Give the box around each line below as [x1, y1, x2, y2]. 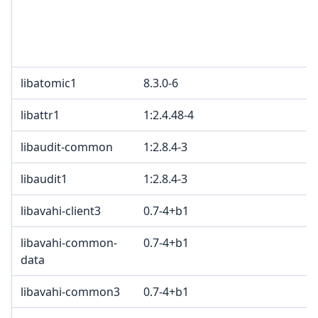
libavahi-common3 [21, 284, 120, 300]
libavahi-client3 [21, 203, 101, 219]
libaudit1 [21, 171, 67, 187]
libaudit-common [21, 139, 113, 155]
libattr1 [21, 107, 60, 124]
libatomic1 [21, 75, 77, 92]
